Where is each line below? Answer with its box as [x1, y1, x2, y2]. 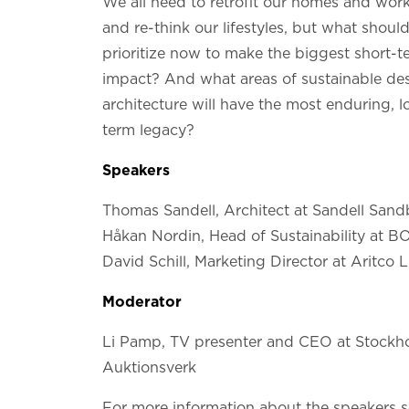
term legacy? [102, 121, 194, 139]
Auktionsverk [102, 359, 196, 376]
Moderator [102, 293, 182, 310]
